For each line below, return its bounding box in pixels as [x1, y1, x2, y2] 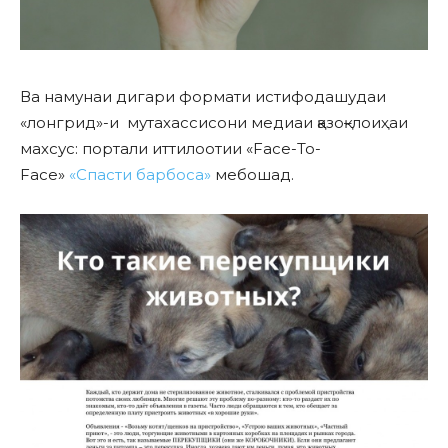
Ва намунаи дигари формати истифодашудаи [20, 86, 386, 106]
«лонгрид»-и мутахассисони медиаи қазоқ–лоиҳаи [20, 112, 408, 132]
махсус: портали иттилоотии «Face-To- [20, 138, 321, 158]
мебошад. [211, 164, 294, 184]
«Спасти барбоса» [69, 164, 211, 184]
